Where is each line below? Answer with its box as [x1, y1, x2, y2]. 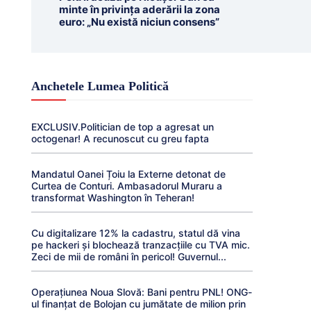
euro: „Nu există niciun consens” [58, 15, 219, 28]
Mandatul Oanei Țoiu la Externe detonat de [31, 168, 226, 180]
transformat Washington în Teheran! [31, 192, 194, 203]
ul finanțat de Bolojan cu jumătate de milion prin [31, 298, 246, 310]
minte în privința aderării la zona [58, 3, 220, 16]
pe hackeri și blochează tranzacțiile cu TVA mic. [31, 239, 250, 251]
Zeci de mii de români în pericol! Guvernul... [31, 251, 226, 262]
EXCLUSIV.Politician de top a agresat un [31, 121, 214, 133]
